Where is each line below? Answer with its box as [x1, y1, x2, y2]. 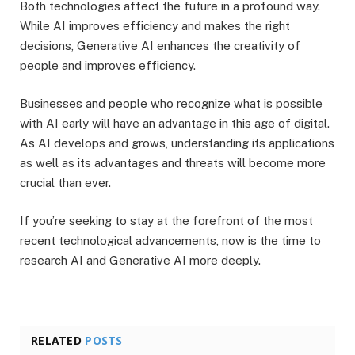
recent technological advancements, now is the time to [20, 234, 321, 248]
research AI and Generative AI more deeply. [20, 254, 261, 268]
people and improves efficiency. [20, 59, 196, 73]
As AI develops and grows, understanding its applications [20, 136, 334, 151]
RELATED [31, 332, 86, 348]
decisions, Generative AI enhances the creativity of [20, 39, 300, 53]
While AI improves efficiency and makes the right [20, 19, 290, 33]
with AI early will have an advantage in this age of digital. [20, 116, 330, 131]
